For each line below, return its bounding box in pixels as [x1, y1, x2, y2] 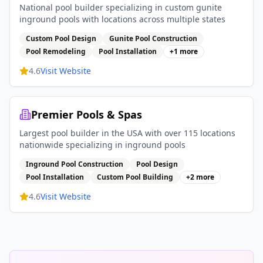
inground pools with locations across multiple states [19, 14, 225, 25]
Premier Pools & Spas [31, 107, 142, 122]
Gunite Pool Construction [109, 33, 197, 43]
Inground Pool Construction [26, 159, 123, 169]
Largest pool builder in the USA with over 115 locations [19, 127, 235, 139]
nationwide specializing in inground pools [19, 139, 186, 150]
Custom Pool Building [97, 172, 173, 182]
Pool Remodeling [26, 46, 86, 56]
